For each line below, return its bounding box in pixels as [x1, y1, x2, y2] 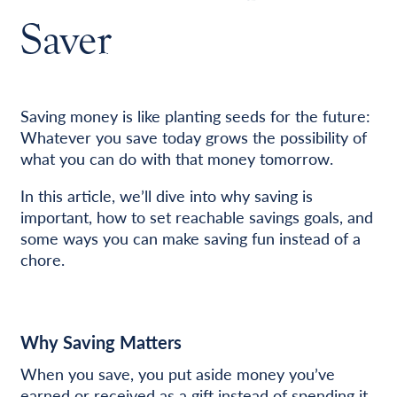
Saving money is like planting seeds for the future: [19, 104, 370, 127]
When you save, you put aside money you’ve [19, 362, 335, 385]
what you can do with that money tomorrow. [19, 146, 333, 169]
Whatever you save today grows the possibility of [19, 125, 367, 148]
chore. [19, 247, 65, 270]
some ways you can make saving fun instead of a [19, 226, 361, 249]
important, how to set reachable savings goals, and [19, 205, 373, 228]
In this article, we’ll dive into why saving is [19, 183, 313, 206]
